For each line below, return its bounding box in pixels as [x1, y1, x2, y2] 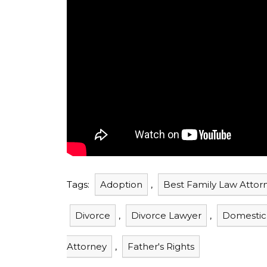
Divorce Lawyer [131, 209, 201, 221]
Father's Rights [128, 240, 194, 252]
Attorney [67, 240, 107, 252]
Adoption [100, 178, 142, 190]
